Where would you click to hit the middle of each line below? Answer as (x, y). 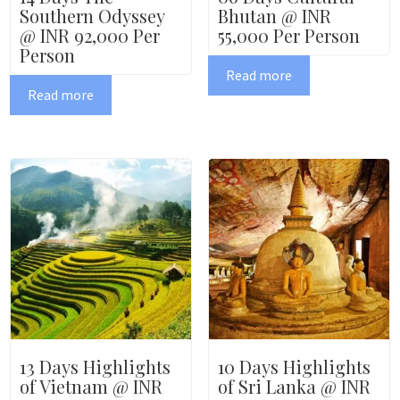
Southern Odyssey (92, 15)
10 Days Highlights (294, 367)
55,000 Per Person (288, 35)
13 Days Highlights (95, 367)
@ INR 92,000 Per (89, 35)
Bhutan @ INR (274, 15)
